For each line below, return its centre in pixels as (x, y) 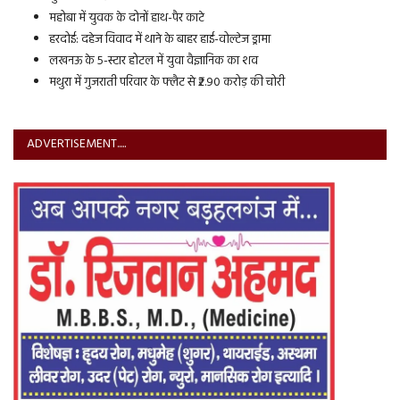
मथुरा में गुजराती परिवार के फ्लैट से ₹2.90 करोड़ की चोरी (167, 83)
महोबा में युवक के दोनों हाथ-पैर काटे (127, 19)
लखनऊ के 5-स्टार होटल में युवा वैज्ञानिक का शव (154, 62)
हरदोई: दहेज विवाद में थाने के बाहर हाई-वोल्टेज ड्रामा (160, 40)
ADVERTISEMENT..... (76, 145)
